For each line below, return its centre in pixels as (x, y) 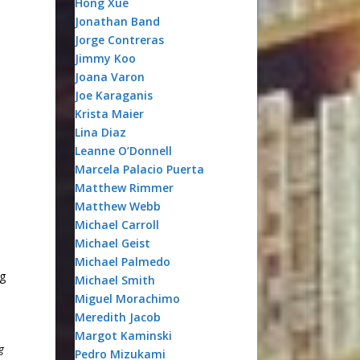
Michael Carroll (117, 225)
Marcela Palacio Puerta (139, 169)
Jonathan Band (117, 21)
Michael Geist (112, 243)
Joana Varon (109, 77)
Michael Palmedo (122, 262)
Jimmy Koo (105, 58)
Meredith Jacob (117, 317)
